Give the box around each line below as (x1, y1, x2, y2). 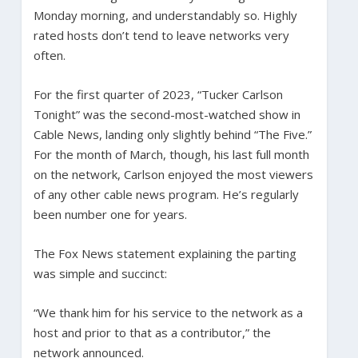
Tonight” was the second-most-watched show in (33, 105, 300, 122)
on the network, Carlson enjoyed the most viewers (33, 165, 313, 182)
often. (33, 46, 66, 63)
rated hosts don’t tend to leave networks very (33, 26, 289, 43)
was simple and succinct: (33, 265, 167, 281)
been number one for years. (33, 205, 187, 222)
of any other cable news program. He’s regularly (33, 185, 299, 202)
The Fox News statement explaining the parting (33, 245, 296, 261)
